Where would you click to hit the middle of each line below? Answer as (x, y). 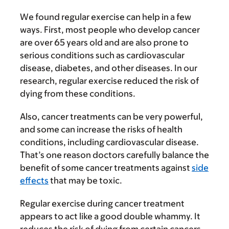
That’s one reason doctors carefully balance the (114, 155)
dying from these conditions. (78, 94)
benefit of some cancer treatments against (106, 168)
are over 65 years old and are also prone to (104, 42)
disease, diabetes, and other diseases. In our (109, 68)
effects (34, 180)
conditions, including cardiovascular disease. (109, 142)
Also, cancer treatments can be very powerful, (111, 117)
